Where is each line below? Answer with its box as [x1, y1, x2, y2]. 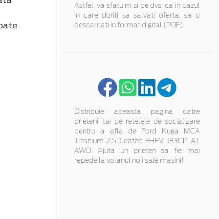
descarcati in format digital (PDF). [74, 22, 184, 29]
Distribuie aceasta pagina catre [74, 108, 200, 115]
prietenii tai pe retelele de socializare [74, 118, 200, 125]
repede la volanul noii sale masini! [74, 157, 184, 164]
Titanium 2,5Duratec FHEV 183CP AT [74, 137, 200, 145]
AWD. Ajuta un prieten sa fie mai [74, 147, 200, 154]
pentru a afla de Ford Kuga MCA [74, 128, 200, 135]
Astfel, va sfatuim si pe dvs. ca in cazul [74, 2, 200, 9]
